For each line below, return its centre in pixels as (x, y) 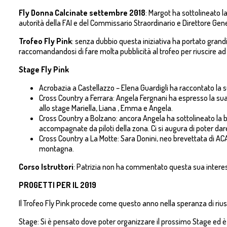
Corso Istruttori (46, 167)
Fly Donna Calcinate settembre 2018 (82, 13)
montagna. (56, 149)
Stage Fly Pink (44, 70)
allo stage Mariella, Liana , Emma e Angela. (106, 108)
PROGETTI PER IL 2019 (57, 185)
